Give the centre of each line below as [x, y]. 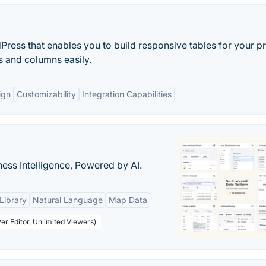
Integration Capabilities [127, 94]
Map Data [128, 200]
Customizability [46, 94]
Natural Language [68, 200]
